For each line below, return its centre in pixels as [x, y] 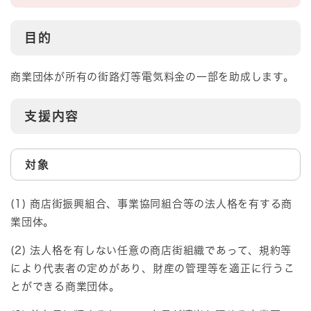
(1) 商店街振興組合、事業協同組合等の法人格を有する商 [151, 204]
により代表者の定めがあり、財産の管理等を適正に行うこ [153, 269]
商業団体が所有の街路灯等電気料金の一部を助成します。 [152, 76]
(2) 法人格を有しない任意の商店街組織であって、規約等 [151, 251]
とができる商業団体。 [65, 287]
